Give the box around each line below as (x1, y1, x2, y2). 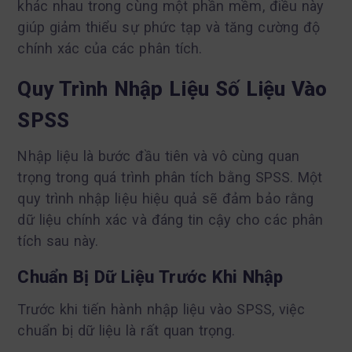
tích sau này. (17, 232, 99, 249)
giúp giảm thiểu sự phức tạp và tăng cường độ (17, 18, 321, 35)
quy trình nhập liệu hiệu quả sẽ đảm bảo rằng (17, 189, 314, 207)
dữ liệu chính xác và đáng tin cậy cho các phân (17, 211, 324, 228)
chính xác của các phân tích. (17, 39, 203, 57)
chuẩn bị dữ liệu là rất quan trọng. (17, 321, 236, 339)
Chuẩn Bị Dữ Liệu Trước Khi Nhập (17, 266, 284, 287)
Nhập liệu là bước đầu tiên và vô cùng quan (17, 147, 299, 164)
